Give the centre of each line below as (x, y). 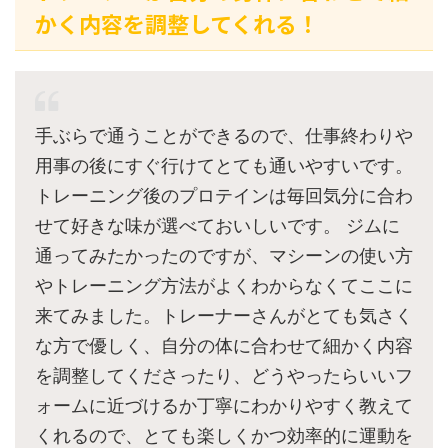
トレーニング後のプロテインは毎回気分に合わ (224, 196)
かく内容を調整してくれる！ (177, 23)
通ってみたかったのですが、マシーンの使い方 (224, 256)
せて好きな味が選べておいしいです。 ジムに (217, 226)
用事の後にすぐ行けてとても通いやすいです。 (224, 166)
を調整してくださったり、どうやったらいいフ (224, 376)
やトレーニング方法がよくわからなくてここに (224, 286)
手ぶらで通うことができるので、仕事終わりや (224, 136)
